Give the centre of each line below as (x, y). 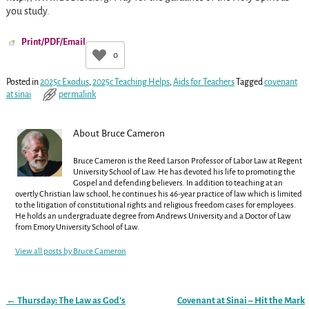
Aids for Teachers (203, 82)
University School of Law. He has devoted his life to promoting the (184, 172)
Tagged (249, 82)
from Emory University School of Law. (77, 228)
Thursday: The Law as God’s (70, 300)
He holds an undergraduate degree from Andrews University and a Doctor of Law (153, 217)
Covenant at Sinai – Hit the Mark (241, 300)
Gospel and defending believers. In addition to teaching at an (178, 183)
